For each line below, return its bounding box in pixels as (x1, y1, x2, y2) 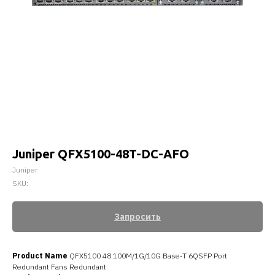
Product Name (12, 251, 68, 260)
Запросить (114, 211, 161, 222)
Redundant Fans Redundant (12, 262, 106, 271)
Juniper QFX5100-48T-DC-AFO (12, 147, 189, 161)
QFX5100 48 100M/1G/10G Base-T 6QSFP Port (68, 251, 227, 260)
